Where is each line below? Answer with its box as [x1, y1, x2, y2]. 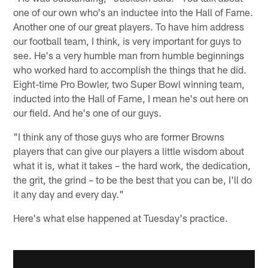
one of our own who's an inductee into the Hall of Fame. [13, 6, 254, 19]
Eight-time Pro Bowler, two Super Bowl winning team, [13, 78, 245, 90]
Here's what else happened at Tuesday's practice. [13, 212, 229, 224]
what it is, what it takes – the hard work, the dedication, [13, 159, 251, 172]
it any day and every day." [13, 188, 124, 200]
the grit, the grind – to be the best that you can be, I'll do [13, 173, 252, 186]
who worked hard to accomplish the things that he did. [13, 63, 247, 76]
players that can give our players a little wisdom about [13, 145, 245, 157]
